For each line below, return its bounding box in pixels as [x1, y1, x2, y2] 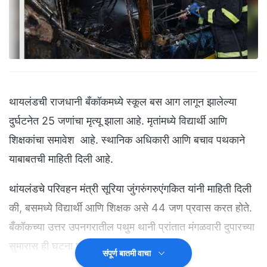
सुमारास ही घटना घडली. [9, 240, 104, 253]
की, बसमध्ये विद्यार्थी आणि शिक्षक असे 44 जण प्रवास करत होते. [9, 201, 252, 215]
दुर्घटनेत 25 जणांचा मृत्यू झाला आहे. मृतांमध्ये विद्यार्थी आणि [9, 114, 227, 128]
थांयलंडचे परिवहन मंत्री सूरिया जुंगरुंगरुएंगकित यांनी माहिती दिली [9, 182, 252, 195]
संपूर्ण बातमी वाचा [103, 248, 153, 259]
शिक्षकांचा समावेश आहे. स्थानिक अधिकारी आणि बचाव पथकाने [9, 133, 245, 147]
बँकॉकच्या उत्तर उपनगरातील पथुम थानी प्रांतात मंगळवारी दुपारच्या [9, 221, 254, 234]
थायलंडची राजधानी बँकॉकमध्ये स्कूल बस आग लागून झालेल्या [9, 95, 237, 108]
